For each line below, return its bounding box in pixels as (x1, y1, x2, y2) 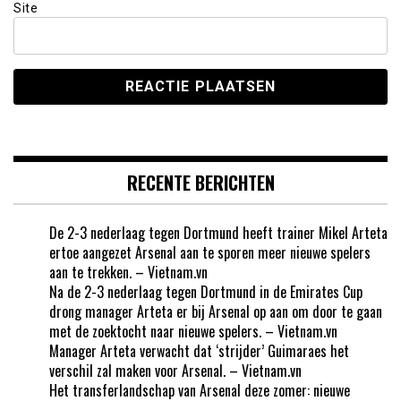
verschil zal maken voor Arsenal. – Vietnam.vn (49, 359, 302, 381)
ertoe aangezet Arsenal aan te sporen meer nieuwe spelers (49, 241, 371, 263)
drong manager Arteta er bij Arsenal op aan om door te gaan (49, 300, 382, 322)
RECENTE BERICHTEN (126, 168, 275, 196)
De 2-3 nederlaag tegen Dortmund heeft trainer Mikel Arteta (49, 221, 388, 243)
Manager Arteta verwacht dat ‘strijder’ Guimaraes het (49, 339, 349, 362)
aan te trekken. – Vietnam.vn (49, 260, 208, 283)
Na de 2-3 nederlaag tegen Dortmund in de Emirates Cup (49, 280, 363, 303)
